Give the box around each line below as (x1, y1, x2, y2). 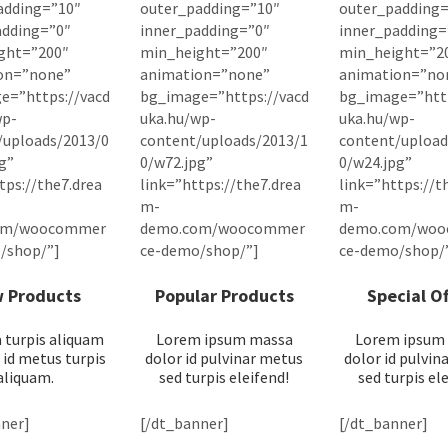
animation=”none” (139, 63, 270, 84)
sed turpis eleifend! (159, 366, 289, 387)
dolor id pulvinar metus (145, 347, 303, 368)
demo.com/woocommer (139, 217, 305, 238)
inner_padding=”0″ (139, 19, 270, 40)
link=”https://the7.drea (139, 173, 301, 194)
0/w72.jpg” (139, 151, 213, 172)
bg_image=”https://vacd (139, 85, 309, 106)
